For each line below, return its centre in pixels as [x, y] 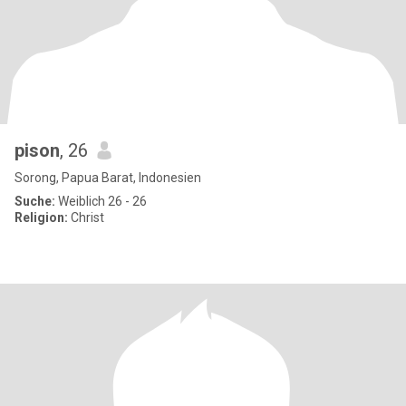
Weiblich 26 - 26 [101, 201]
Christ [86, 217]
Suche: [35, 201]
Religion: [41, 217]
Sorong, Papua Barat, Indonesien [108, 178]
